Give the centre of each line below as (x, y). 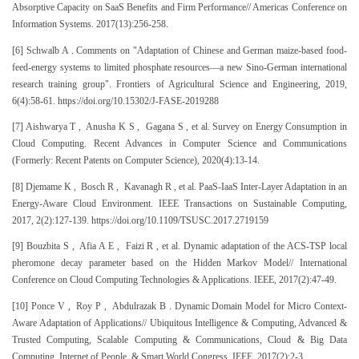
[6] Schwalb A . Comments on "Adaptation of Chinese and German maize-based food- (179, 50)
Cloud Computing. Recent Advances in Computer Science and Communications (179, 144)
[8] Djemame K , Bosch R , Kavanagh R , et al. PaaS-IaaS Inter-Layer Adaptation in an (179, 186)
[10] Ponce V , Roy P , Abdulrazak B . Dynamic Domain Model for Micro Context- (179, 306)
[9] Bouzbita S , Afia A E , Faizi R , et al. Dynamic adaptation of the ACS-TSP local (179, 246)
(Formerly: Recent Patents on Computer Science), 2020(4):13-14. (136, 161)
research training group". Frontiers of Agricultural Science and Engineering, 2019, (179, 84)
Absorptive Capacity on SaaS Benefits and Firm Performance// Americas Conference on (179, 8)
